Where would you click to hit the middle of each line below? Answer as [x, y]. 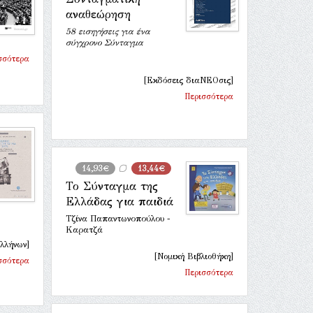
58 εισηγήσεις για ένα [108, 31]
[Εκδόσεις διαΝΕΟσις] [189, 80]
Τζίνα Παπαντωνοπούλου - [118, 219]
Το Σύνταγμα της [112, 186]
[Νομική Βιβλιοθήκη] [194, 256]
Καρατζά [84, 230]
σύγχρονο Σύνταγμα [104, 43]
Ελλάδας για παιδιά [119, 202]
